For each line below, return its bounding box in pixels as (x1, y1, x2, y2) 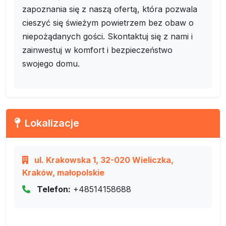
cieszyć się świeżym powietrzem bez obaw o (22, 18, 194, 28)
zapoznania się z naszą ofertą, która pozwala (22, 4, 197, 14)
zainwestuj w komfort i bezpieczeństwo (22, 45, 173, 55)
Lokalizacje (25, 117, 79, 129)
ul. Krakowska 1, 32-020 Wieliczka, (32, 155, 174, 165)
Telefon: (37, 184, 71, 194)
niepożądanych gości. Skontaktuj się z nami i (22, 31, 193, 41)
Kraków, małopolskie (22, 167, 104, 178)
